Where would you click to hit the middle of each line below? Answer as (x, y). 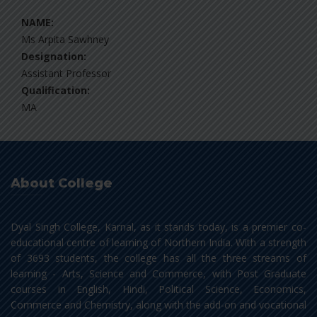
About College (62, 184)
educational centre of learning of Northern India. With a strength (158, 243)
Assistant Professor (66, 74)
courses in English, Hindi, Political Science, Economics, (158, 289)
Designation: (54, 57)
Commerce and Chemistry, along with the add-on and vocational (158, 305)
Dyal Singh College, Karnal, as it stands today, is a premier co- (158, 227)
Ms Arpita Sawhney (65, 40)
